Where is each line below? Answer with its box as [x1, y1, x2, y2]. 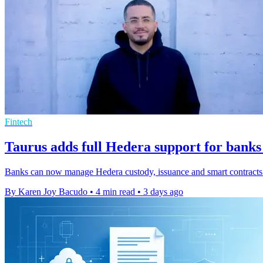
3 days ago [143, 186, 183, 197]
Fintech [5, 117, 32, 127]
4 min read [96, 186, 135, 197]
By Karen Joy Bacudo [5, 186, 87, 197]
